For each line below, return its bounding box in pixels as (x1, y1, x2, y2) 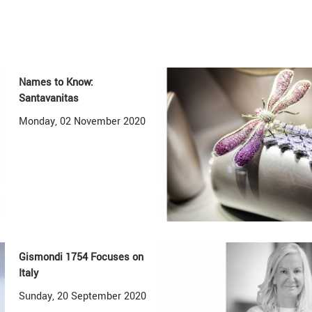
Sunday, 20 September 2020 (19, 288, 147, 304)
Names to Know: (19, 75, 94, 91)
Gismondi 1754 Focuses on (19, 249, 144, 265)
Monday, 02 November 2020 (19, 114, 146, 130)
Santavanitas (19, 91, 79, 107)
